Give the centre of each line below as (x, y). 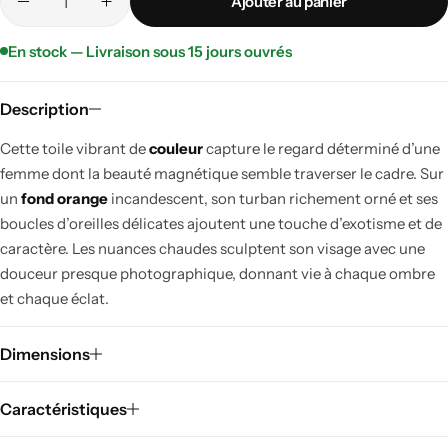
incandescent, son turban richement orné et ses (273, 198)
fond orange (64, 198)
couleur (176, 148)
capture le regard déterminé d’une (321, 148)
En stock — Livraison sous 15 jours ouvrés (150, 51)
